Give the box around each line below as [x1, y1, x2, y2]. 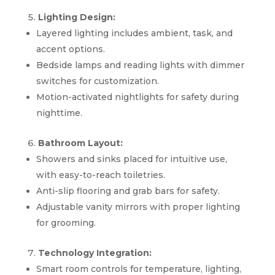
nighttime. [36, 107, 82, 118]
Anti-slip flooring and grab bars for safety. [36, 185, 220, 196]
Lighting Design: [37, 11, 115, 23]
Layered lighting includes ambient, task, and [36, 27, 233, 39]
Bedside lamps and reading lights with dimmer [36, 59, 244, 71]
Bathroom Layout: [37, 137, 123, 149]
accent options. [36, 43, 105, 55]
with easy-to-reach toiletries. [36, 169, 165, 180]
